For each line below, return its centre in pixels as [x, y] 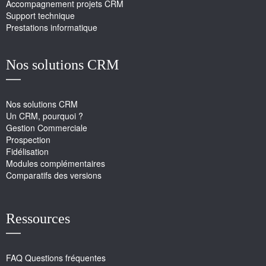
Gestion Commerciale [47, 127]
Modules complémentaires [56, 163]
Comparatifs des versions [54, 175]
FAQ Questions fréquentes [56, 257]
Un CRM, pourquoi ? [45, 115]
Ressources [38, 218]
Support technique [40, 15]
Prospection [28, 139]
